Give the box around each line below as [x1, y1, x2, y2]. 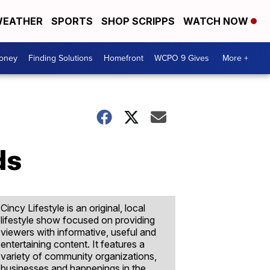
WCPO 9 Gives [154, 52, 209, 64]
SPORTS [51, 15, 93, 27]
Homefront [104, 52, 143, 64]
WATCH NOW [183, 15, 251, 27]
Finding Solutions [28, 52, 93, 64]
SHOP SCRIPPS [101, 15, 175, 27]
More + [222, 52, 248, 64]
